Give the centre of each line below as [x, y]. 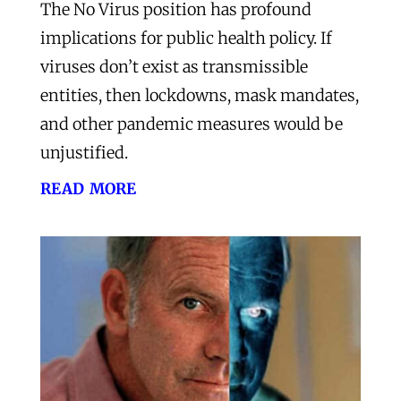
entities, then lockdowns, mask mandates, [199, 95]
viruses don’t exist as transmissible [174, 66]
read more [88, 186]
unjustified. [84, 152]
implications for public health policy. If [186, 38]
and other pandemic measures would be [191, 124]
